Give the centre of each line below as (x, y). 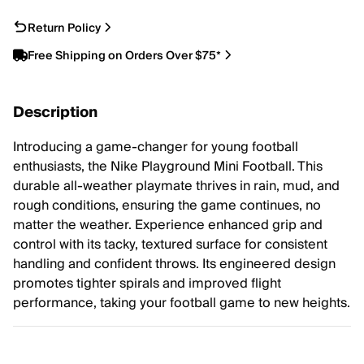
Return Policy (64, 28)
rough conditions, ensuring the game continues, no (167, 206)
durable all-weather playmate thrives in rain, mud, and (176, 186)
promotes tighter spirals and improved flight (147, 284)
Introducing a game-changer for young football (156, 147)
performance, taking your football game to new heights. (182, 303)
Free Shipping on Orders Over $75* (124, 56)
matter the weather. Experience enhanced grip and (168, 225)
